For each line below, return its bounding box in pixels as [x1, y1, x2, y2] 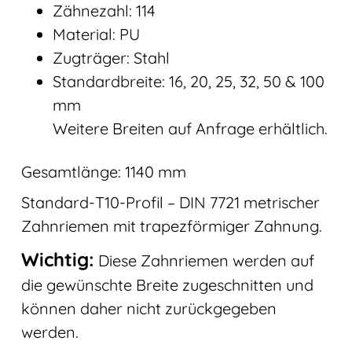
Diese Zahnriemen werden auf [93, 250, 314, 270]
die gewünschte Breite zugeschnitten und [20, 274, 313, 295]
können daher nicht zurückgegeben [20, 298, 277, 318]
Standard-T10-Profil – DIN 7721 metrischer [20, 192, 320, 212]
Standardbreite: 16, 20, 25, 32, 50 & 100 [52, 71, 324, 91]
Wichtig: [20, 247, 94, 271]
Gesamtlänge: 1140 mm [20, 161, 186, 181]
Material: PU [52, 24, 140, 44]
